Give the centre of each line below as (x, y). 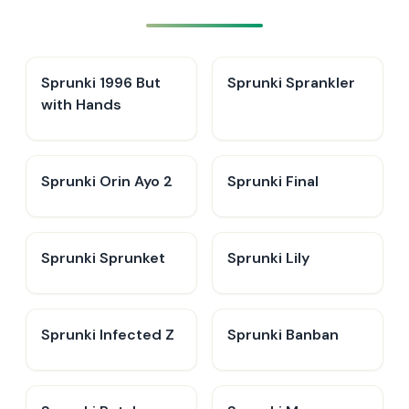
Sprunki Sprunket (103, 258)
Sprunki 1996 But (101, 83)
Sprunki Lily (268, 258)
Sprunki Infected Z (108, 335)
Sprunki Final (273, 181)
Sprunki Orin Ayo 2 (107, 181)
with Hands (81, 105)
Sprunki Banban (283, 335)
